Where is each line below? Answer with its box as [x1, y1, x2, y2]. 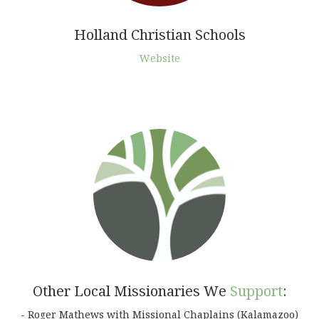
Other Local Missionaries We [32, 282, 230, 300]
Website [139, 52, 180, 65]
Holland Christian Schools [73, 26, 246, 43]
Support [229, 282, 283, 300]
